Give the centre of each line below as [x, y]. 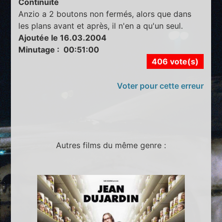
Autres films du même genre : [111, 145]
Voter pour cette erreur [160, 85]
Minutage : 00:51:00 [59, 49]
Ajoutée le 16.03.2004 [63, 37]
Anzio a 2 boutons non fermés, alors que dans [105, 14]
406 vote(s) [175, 61]
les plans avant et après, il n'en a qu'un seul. [101, 26]
